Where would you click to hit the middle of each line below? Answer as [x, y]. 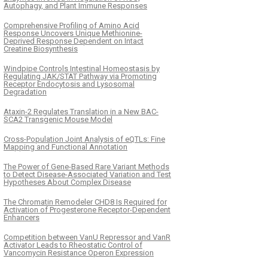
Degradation [25, 92]
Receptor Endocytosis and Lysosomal [69, 84]
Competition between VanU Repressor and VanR [87, 237]
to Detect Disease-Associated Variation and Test [87, 174]
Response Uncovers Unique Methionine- [73, 33]
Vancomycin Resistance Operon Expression [79, 252]
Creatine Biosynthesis [41, 48]
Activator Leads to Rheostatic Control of [73, 245]
